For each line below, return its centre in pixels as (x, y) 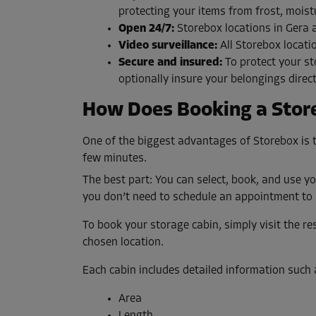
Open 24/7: (146, 29)
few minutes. (115, 159)
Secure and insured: (170, 63)
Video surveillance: (168, 46)
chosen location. (123, 243)
